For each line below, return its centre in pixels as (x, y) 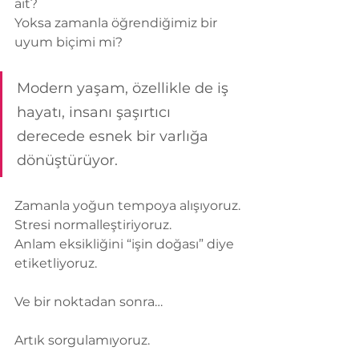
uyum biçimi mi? (69, 42)
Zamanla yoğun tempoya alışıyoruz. (127, 206)
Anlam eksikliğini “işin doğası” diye (126, 244)
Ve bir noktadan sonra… (89, 302)
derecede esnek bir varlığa (115, 137)
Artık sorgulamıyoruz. (82, 341)
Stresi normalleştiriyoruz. (93, 225)
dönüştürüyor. (67, 161)
